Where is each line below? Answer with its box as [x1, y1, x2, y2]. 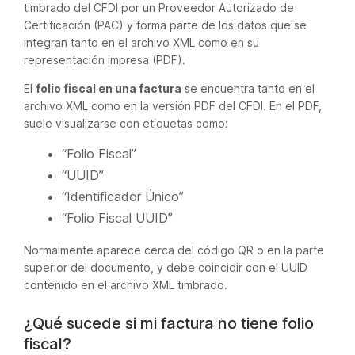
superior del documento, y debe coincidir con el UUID [24, 261, 307, 274]
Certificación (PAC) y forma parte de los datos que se [24, 18, 307, 32]
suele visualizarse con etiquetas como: [24, 116, 228, 130]
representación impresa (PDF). [24, 53, 185, 67]
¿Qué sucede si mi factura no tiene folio [24, 314, 314, 333]
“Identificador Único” [62, 189, 184, 204]
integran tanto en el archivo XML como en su [24, 36, 259, 49]
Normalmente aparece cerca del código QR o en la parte [24, 243, 324, 257]
